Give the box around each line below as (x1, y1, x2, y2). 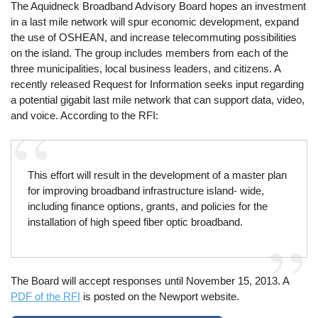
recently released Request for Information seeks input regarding (11, 77, 305, 90)
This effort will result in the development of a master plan (27, 168, 287, 181)
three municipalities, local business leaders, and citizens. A (11, 62, 281, 75)
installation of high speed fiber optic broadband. (27, 215, 243, 228)
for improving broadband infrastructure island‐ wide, (27, 184, 264, 197)
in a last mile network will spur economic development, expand (11, 15, 300, 28)
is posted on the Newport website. (80, 290, 240, 303)
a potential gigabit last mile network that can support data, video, (11, 93, 305, 106)
